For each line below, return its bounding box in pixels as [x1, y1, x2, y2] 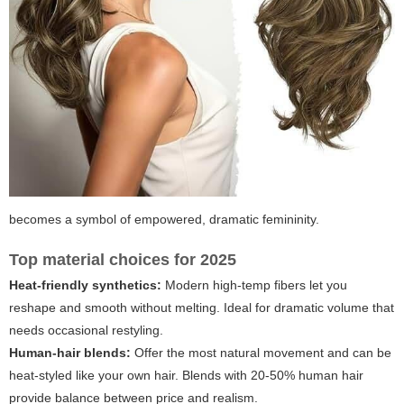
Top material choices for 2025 [9, 250, 236, 269]
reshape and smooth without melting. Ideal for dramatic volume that [9, 299, 394, 315]
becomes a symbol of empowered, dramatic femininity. [9, 211, 319, 226]
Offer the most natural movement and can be [131, 344, 391, 360]
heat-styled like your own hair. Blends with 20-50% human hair [9, 367, 363, 382]
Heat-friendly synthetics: [9, 277, 161, 292]
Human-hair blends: [9, 344, 131, 360]
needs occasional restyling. [9, 322, 163, 337]
